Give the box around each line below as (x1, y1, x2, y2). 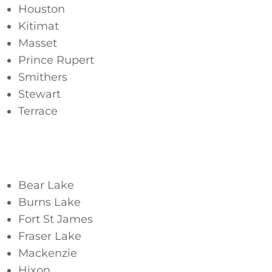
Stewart (18, 87, 61, 101)
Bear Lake (18, 178, 74, 192)
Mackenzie (18, 246, 77, 260)
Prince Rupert (18, 53, 94, 67)
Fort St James (18, 212, 93, 226)
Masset (18, 36, 57, 50)
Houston (18, 2, 65, 16)
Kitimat (18, 19, 59, 33)
